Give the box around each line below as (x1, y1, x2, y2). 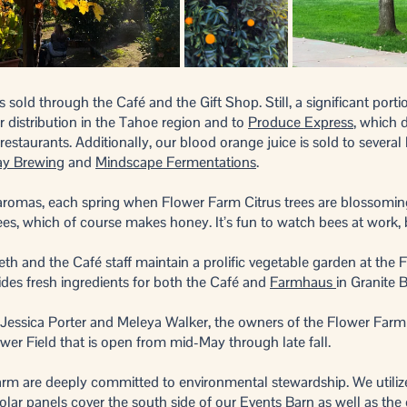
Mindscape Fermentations (95, 153, 256, 172)
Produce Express (248, 113, 353, 132)
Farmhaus (270, 273, 336, 292)
